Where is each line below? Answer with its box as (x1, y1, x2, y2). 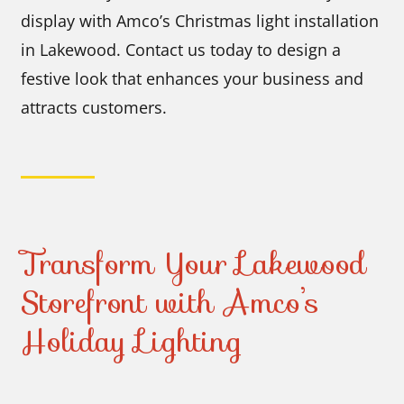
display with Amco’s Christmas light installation (21, 9, 380, 32)
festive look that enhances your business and (21, 67, 364, 89)
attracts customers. (21, 96, 168, 118)
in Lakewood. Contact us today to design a (21, 38, 342, 60)
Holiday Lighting (21, 317, 243, 365)
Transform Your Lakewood (21, 240, 367, 288)
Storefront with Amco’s (21, 279, 320, 326)
